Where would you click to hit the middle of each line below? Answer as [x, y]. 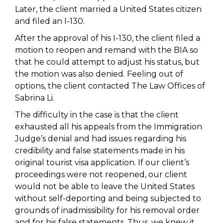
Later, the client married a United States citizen [108, 9]
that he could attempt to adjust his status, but [107, 62]
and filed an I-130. [50, 21]
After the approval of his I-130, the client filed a [108, 38]
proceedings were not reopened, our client [101, 174]
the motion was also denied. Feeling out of [99, 74]
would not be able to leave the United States [105, 186]
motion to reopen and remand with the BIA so [107, 50]
